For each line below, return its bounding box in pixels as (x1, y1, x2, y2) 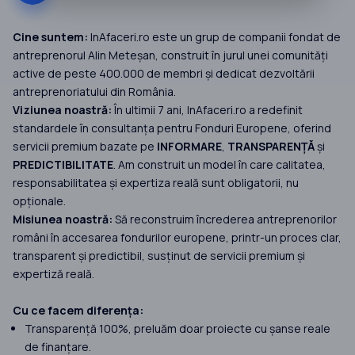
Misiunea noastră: (13, 212, 113, 227)
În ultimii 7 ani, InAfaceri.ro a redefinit (112, 102, 303, 118)
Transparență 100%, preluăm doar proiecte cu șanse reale (25, 321, 330, 337)
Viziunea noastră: (13, 102, 112, 118)
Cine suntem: (13, 29, 88, 45)
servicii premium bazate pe (13, 139, 157, 155)
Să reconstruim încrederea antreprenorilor (113, 212, 337, 227)
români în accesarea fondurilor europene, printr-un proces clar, (13, 230, 342, 246)
